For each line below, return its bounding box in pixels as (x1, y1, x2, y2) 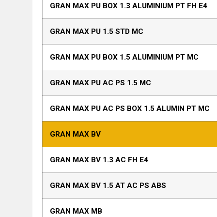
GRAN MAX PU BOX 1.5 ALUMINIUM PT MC (50, 53, 199, 62)
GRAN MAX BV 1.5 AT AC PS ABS (50, 181, 167, 190)
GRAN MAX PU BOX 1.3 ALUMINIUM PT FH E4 (50, 1, 208, 11)
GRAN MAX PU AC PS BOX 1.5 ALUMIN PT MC (50, 104, 210, 113)
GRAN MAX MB (50, 207, 103, 216)
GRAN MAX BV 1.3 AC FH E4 (50, 155, 149, 165)
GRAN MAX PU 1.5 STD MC (50, 27, 144, 36)
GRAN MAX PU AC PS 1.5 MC (50, 78, 152, 88)
